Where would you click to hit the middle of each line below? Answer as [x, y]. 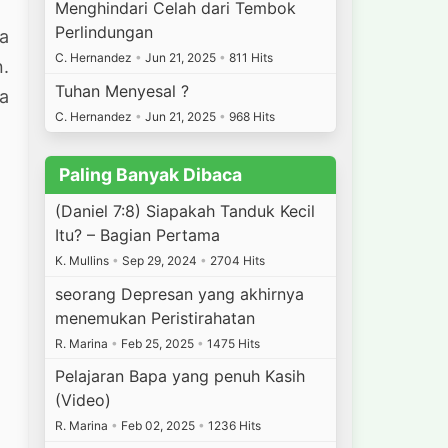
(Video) [83, 400]
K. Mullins [84, 260]
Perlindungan [104, 32]
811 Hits [250, 58]
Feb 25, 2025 [158, 343]
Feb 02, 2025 [158, 426]
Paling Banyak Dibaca [150, 175]
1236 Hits [233, 426]
